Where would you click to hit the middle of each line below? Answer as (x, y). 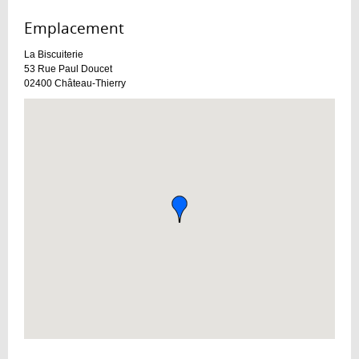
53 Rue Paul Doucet (68, 69)
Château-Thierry (90, 83)
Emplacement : (80, 28)
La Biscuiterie (54, 54)
